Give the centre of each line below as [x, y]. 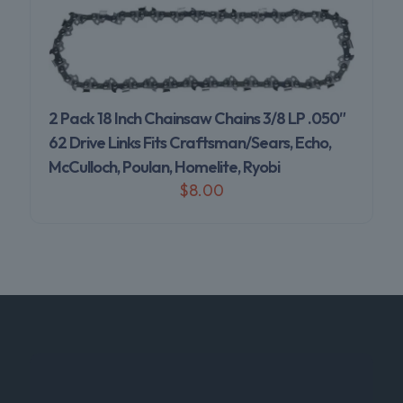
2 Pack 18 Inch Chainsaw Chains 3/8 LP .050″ [197, 119]
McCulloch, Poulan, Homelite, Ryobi [164, 167]
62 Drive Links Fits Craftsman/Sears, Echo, [190, 143]
